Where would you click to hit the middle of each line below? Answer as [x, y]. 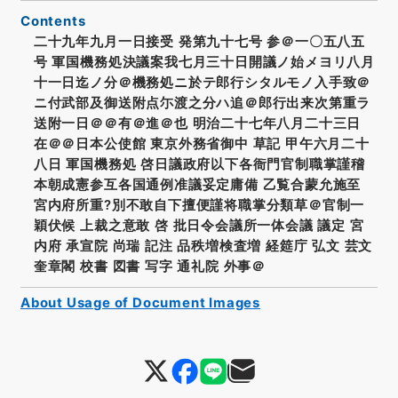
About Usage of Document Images [140, 302]
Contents [53, 21]
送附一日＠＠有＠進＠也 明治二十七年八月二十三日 [197, 123]
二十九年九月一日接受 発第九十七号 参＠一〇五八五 [199, 41]
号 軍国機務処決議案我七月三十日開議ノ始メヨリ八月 [204, 62]
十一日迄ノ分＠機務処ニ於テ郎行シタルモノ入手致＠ [202, 82]
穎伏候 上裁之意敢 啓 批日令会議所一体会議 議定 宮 [199, 225]
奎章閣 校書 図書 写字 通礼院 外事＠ [149, 266]
